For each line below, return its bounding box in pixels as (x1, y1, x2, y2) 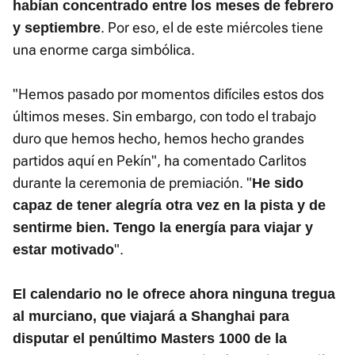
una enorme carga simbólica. (13, 41, 195, 59)
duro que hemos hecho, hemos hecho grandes (13, 130, 304, 147)
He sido (252, 175, 303, 192)
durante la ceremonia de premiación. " (13, 174, 252, 192)
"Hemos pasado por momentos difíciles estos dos (13, 86, 324, 103)
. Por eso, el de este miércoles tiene (101, 19, 323, 36)
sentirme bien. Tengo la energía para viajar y (13, 219, 313, 236)
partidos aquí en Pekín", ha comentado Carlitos (13, 152, 307, 170)
